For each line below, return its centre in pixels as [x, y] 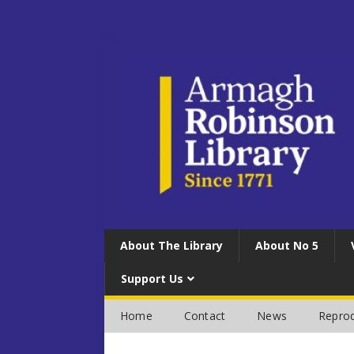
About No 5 [287, 245]
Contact [205, 316]
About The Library [171, 245]
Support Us [152, 279]
